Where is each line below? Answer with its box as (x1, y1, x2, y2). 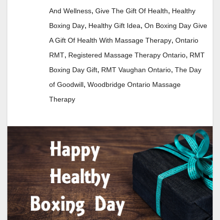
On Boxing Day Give (144, 22, 207, 30)
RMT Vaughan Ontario (101, 66, 171, 74)
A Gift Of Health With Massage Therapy (49, 36, 171, 45)
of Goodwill (49, 81, 83, 89)
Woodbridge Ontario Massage (87, 81, 181, 89)
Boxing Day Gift (49, 66, 97, 74)
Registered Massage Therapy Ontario (68, 51, 186, 59)
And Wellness (49, 7, 91, 15)
